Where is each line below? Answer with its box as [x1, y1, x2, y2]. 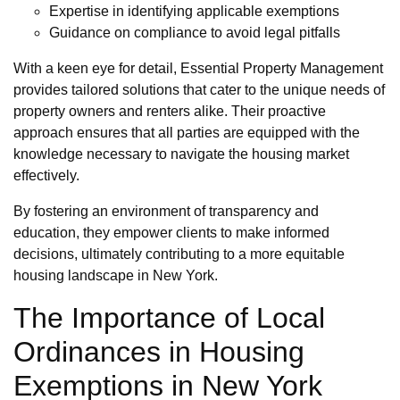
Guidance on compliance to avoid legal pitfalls [49, 24, 340, 40]
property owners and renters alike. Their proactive [13, 103, 326, 119]
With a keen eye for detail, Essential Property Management [13, 60, 383, 76]
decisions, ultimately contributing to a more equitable [13, 246, 345, 262]
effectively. [13, 167, 79, 183]
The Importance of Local [13, 301, 325, 334]
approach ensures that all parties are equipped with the [13, 124, 360, 140]
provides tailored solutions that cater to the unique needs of [13, 81, 385, 97]
